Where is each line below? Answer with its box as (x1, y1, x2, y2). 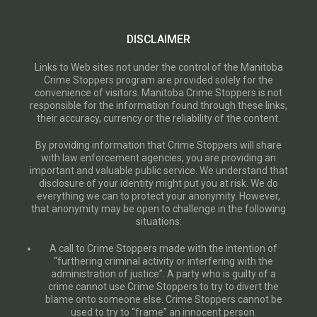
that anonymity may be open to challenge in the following (31, 202, 286, 214)
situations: (135, 215, 182, 227)
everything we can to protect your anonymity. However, (37, 190, 280, 202)
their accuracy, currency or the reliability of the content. (37, 112, 280, 124)
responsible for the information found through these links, (30, 99, 287, 111)
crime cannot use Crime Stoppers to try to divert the (48, 280, 279, 292)
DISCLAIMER (127, 32, 190, 46)
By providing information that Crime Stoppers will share (35, 139, 282, 151)
